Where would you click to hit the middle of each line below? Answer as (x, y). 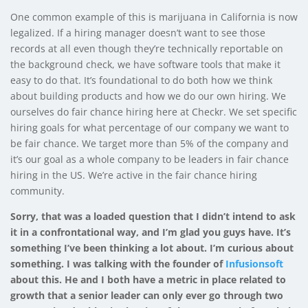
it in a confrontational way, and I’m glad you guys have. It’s (151, 232)
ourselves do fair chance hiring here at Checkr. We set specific (154, 111)
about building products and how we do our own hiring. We (148, 96)
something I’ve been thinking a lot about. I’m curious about (152, 247)
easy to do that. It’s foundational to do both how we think (141, 80)
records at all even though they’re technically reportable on (147, 48)
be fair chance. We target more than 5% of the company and (150, 143)
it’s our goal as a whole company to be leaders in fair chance (150, 159)
